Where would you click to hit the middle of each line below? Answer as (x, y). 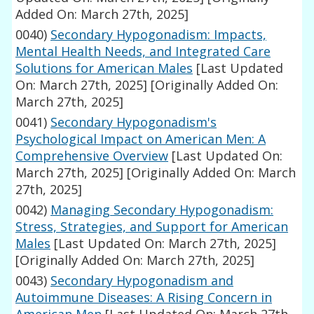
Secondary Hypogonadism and (142, 281)
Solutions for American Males (104, 68)
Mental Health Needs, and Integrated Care (143, 52)
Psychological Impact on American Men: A (141, 139)
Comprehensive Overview (92, 156)
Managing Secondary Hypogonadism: (162, 210)
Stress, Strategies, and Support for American (152, 227)
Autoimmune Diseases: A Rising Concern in (144, 298)
